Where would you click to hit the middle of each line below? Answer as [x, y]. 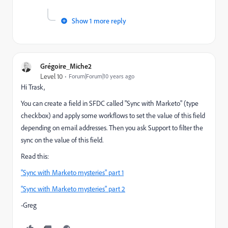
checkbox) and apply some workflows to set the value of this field [113, 116]
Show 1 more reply [99, 21]
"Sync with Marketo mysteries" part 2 [73, 189]
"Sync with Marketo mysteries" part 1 [72, 173]
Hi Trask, [33, 87]
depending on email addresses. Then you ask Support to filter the [112, 128]
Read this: [35, 156]
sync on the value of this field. [62, 140]
